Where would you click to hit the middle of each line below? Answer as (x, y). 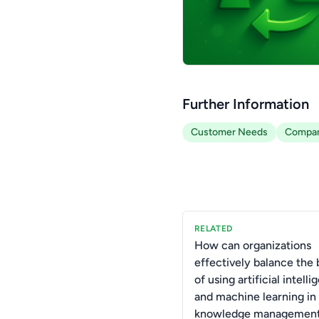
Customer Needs (229, 132)
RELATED (214, 228)
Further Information (246, 104)
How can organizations (253, 245)
